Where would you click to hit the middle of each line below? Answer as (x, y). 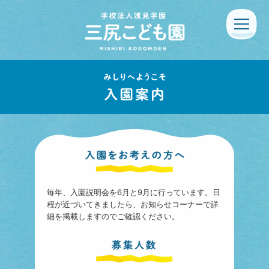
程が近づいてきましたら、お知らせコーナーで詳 (133, 204)
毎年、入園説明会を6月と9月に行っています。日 (134, 192)
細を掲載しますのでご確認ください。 (113, 216)
